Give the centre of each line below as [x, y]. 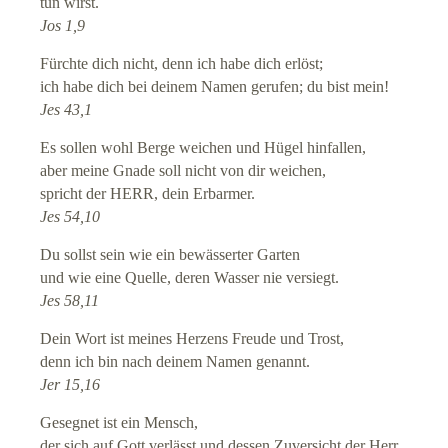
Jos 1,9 [63, 26]
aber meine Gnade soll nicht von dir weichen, [183, 171]
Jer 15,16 [70, 385]
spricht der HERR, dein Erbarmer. [148, 194]
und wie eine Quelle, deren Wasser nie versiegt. [190, 278]
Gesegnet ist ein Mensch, [119, 423]
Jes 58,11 [70, 301]
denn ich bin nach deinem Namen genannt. [175, 362]
